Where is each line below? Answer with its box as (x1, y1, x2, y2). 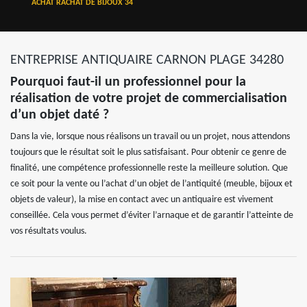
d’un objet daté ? (10, 108, 109, 122)
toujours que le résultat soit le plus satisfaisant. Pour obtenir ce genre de (10, 147, 286, 158)
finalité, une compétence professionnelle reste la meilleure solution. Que (10, 163, 288, 173)
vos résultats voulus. (10, 226, 87, 236)
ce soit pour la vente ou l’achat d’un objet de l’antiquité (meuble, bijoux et (10, 179, 293, 189)
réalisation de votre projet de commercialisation (10, 92, 287, 106)
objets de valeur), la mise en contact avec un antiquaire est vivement (10, 195, 273, 205)
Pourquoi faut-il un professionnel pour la (10, 75, 246, 89)
